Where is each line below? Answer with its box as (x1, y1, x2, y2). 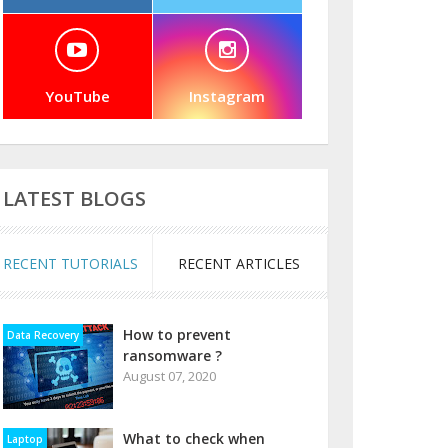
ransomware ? (122, 346, 222, 365)
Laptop (6, 432, 43, 446)
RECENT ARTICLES (177, 254, 300, 273)
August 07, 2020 (122, 367, 216, 385)
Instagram (189, 86, 265, 106)
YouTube (44, 86, 110, 106)
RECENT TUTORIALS (2, 254, 138, 273)
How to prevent (122, 325, 231, 344)
